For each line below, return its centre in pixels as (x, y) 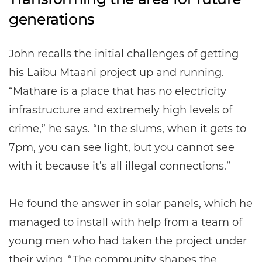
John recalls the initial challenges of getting (124, 54)
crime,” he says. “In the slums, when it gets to (127, 129)
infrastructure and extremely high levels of (120, 110)
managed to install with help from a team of (125, 223)
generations (52, 20)
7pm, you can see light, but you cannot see (122, 148)
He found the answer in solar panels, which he (131, 204)
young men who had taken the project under (128, 241)
